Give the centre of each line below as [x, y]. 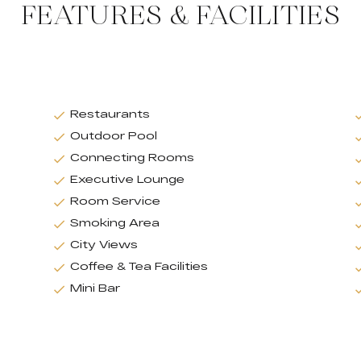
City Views [104, 244]
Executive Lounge [128, 178]
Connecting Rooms [133, 157]
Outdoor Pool [114, 135]
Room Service [116, 200]
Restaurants [110, 113]
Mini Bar [95, 287]
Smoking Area [115, 222]
